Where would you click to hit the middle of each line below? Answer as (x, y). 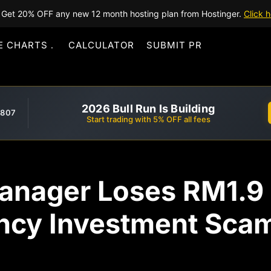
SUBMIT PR (174, 45)
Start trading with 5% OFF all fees (148, 119)
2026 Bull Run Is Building (148, 108)
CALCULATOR (101, 45)
